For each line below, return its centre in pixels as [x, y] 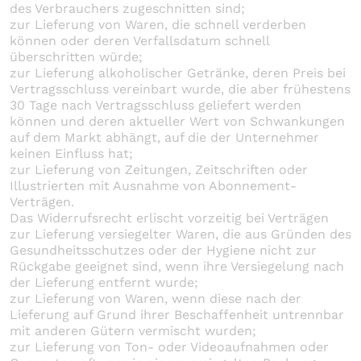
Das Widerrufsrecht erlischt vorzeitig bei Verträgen [169, 218]
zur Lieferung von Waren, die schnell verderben [158, 24]
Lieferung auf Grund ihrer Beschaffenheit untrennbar [177, 314]
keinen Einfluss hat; [71, 153]
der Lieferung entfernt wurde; [104, 282]
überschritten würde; [76, 56]
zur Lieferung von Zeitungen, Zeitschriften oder [159, 169]
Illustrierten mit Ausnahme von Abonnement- [153, 185]
